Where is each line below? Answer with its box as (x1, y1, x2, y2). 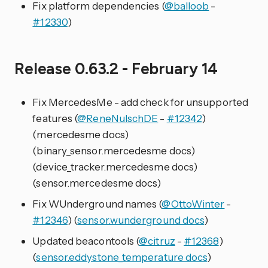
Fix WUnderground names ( (32, 197, 162, 210)
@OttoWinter (162, 197, 225, 210)
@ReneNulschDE (77, 111, 159, 124)
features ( (32, 111, 78, 124)
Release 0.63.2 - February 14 (14, 59, 222, 78)
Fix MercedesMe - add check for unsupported (32, 95, 248, 108)
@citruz (139, 234, 175, 247)
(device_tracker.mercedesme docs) (32, 160, 198, 173)
